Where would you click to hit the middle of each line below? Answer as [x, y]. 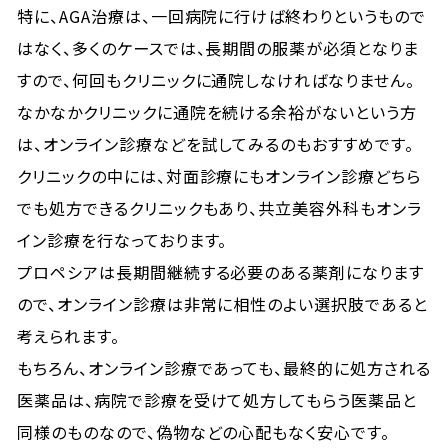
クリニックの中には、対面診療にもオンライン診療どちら [219, 176]
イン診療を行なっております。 [122, 240]
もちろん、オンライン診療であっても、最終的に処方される [224, 368]
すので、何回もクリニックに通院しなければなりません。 [216, 80]
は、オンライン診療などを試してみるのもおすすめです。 [215, 144]
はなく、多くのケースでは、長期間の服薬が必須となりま [218, 48]
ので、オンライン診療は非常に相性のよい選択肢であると [222, 304]
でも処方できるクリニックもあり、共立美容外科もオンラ [219, 208]
